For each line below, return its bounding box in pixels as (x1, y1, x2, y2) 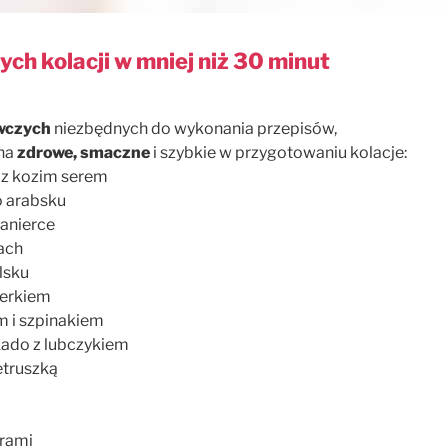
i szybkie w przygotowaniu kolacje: (150, 142, 407, 162)
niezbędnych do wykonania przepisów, (54, 118, 337, 138)
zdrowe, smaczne (17, 142, 150, 162)
